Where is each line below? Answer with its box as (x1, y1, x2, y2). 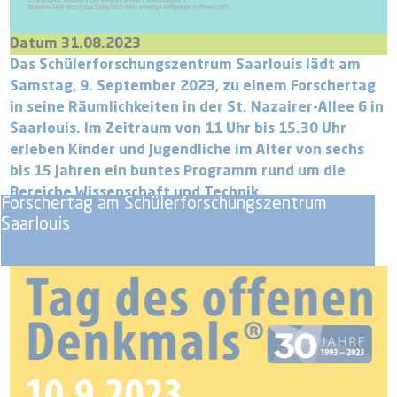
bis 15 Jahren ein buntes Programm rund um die (10, 164, 346, 179)
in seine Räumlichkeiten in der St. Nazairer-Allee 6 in (10, 100, 385, 115)
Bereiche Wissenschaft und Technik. (10, 185, 264, 200)
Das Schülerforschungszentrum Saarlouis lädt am (10, 58, 362, 73)
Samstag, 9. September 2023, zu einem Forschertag (10, 79, 377, 94)
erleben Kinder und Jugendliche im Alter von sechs (10, 143, 365, 158)
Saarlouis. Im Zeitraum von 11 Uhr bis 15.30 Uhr (10, 121, 347, 136)
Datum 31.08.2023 (10, 36, 142, 51)
